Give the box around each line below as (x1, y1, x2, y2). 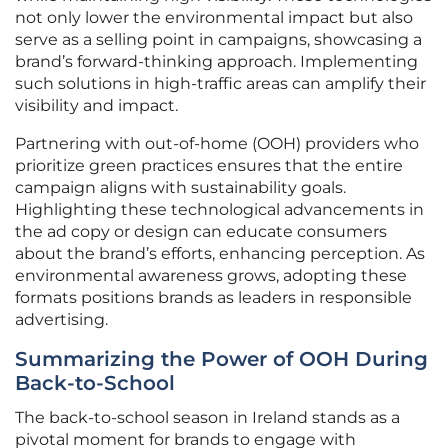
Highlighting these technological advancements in (15, 200, 424, 220)
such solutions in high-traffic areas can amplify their (15, 74, 426, 94)
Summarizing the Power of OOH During (15, 347, 428, 372)
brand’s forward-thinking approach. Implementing (15, 52, 418, 72)
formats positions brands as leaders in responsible (15, 288, 412, 308)
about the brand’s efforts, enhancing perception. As (15, 244, 425, 264)
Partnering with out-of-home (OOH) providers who (15, 134, 419, 154)
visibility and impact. (15, 96, 178, 116)
